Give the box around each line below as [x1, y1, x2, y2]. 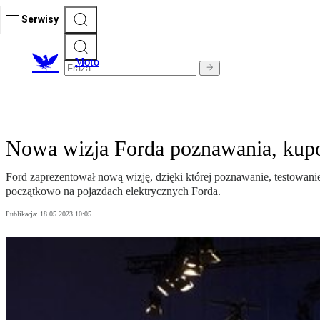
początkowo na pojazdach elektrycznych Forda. [6, 185, 221, 198]
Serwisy [21, 13, 59, 25]
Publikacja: [6, 210, 40, 219]
